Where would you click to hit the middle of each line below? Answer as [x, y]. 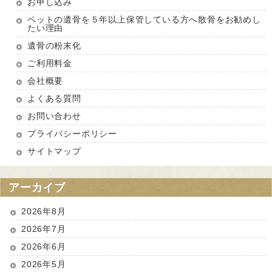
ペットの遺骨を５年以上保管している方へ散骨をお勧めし [144, 19]
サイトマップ [54, 151]
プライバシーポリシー [72, 133]
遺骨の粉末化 [54, 45]
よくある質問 [54, 98]
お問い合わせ [54, 116]
